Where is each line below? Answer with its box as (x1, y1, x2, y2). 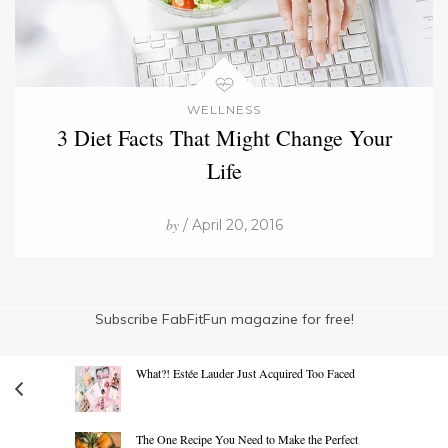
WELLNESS (187, 101, 261, 117)
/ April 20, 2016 (178, 215, 283, 234)
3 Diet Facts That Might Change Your (56, 122, 392, 152)
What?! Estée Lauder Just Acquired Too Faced (136, 364, 355, 381)
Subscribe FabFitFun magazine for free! (94, 309, 354, 328)
